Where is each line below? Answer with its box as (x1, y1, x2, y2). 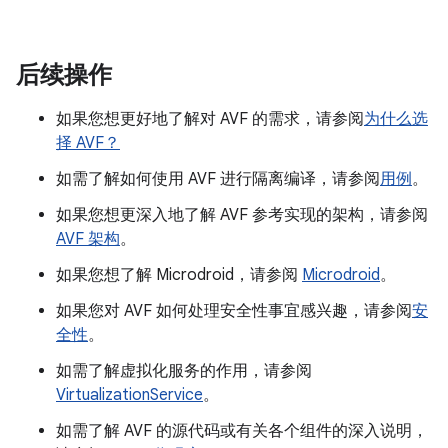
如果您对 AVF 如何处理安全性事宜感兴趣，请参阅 (56, 301, 412, 322)
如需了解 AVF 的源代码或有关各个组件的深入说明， (56, 421, 428, 442)
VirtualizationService (56, 385, 203, 406)
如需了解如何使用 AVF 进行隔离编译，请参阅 (56, 169, 380, 190)
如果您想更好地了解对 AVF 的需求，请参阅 (56, 109, 364, 130)
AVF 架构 (56, 229, 120, 250)
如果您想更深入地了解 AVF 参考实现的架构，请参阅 (56, 205, 428, 226)
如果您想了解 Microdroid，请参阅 (56, 265, 302, 286)
